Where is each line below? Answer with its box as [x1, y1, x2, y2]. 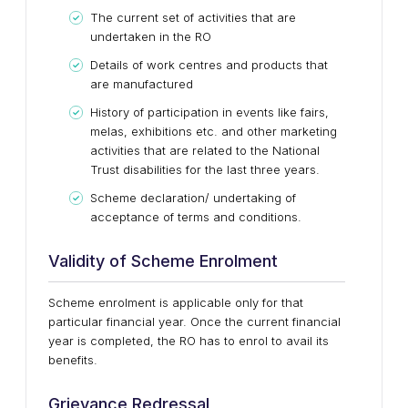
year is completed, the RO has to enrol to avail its [48, 333, 329, 348]
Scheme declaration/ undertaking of [90, 190, 296, 205]
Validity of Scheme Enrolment [48, 251, 278, 270]
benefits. [48, 352, 97, 367]
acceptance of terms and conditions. [90, 209, 301, 224]
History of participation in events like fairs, [90, 105, 329, 119]
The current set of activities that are [90, 10, 296, 25]
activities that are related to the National [90, 143, 320, 158]
